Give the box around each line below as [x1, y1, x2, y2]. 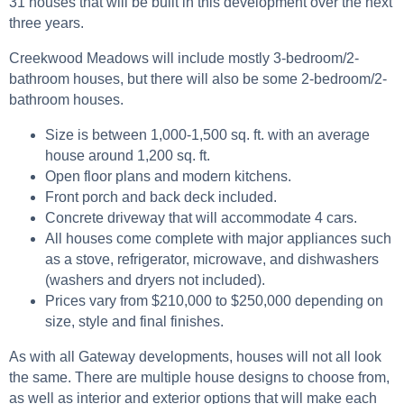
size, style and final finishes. [45, 313, 224, 329]
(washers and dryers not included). [45, 271, 265, 288]
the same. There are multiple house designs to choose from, [9, 369, 390, 385]
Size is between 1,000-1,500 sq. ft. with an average [45, 126, 370, 142]
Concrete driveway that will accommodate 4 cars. [45, 209, 357, 225]
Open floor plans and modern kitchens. [45, 168, 291, 184]
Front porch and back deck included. [45, 188, 277, 205]
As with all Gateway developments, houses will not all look [9, 348, 381, 364]
